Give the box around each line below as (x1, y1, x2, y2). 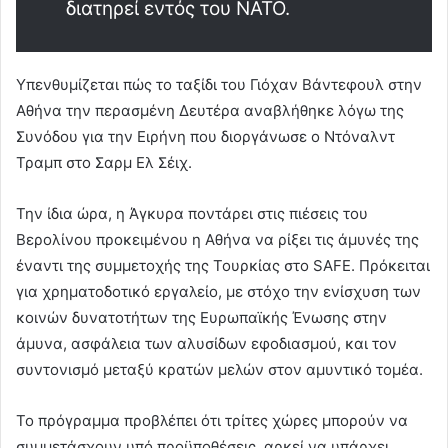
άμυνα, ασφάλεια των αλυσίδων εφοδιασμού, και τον (16, 334, 397, 354)
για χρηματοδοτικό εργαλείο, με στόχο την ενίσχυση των (16, 282, 421, 302)
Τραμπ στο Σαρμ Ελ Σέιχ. (16, 153, 192, 173)
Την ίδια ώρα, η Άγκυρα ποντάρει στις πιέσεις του (16, 204, 368, 224)
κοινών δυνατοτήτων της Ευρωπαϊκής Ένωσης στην (16, 308, 387, 328)
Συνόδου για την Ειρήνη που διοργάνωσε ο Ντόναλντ (16, 127, 395, 147)
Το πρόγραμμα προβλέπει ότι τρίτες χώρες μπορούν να (16, 411, 408, 431)
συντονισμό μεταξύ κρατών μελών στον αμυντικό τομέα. (16, 360, 423, 380)
